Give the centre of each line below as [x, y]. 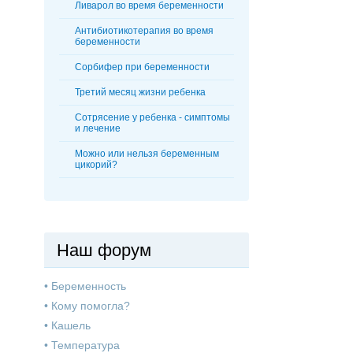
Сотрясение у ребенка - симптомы [152, 118]
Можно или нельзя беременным [147, 154]
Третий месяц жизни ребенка [140, 93]
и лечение [98, 129]
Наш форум [104, 251]
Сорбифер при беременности [142, 67]
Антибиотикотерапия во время [144, 31]
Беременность [89, 286]
